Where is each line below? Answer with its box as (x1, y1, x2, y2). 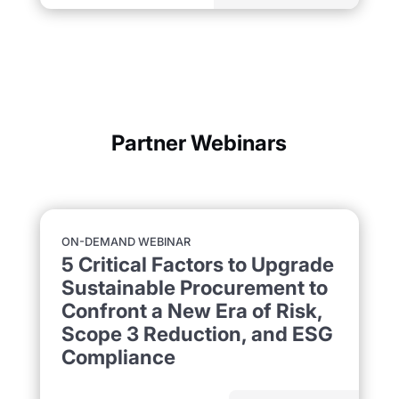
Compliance (61, 344, 175, 369)
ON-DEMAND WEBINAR (61, 234, 191, 248)
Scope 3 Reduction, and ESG (61, 321, 333, 346)
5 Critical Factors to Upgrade (61, 251, 334, 276)
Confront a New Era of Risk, (61, 297, 322, 322)
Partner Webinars (111, 129, 288, 156)
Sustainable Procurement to (61, 274, 328, 299)
